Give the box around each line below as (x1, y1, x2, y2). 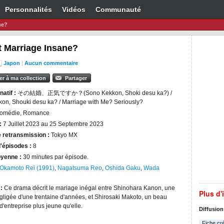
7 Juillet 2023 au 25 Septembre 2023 (1, 120, 103, 127)
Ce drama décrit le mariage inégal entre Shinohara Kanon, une (4, 184, 175, 191)
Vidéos (62, 5, 85, 13)
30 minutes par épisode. (23, 153, 88, 160)
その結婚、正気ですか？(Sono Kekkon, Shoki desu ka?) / (17, 89, 172, 96)
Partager (65, 75, 87, 81)
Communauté (95, 5, 141, 13)
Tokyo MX (51, 131, 77, 138)
